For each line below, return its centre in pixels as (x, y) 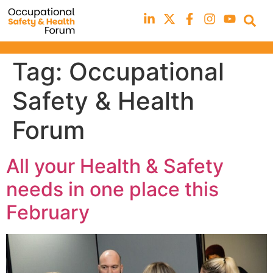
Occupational (147, 72)
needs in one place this (112, 190)
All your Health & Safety (115, 166)
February (48, 213)
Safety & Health (103, 101)
